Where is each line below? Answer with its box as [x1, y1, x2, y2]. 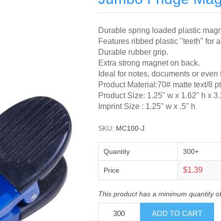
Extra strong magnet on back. [98, 59, 200, 67]
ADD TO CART [151, 209, 202, 218]
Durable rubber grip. [98, 48, 168, 56]
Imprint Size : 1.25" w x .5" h [98, 102, 195, 110]
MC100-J [115, 124, 145, 132]
